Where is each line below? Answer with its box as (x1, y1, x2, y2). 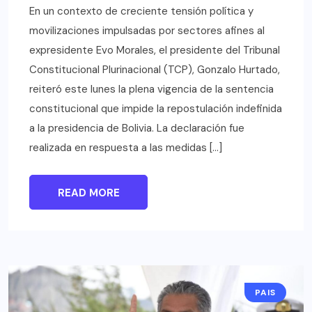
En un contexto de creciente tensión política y (29, 4, 253, 19)
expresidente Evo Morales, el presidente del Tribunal (29, 43, 280, 58)
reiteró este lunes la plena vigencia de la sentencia (29, 82, 274, 97)
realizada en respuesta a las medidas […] (29, 141, 222, 155)
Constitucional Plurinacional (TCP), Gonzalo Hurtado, (29, 63, 280, 77)
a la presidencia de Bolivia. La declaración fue (29, 121, 244, 136)
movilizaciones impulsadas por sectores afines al (29, 24, 265, 38)
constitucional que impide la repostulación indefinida (29, 102, 282, 116)
